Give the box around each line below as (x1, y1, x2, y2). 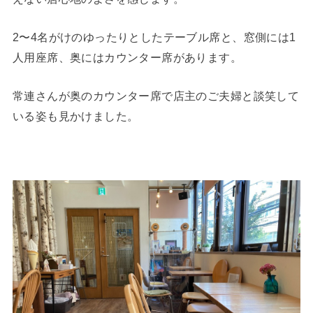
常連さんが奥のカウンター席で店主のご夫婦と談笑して (12, 89, 300, 103)
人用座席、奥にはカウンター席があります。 (12, 50, 242, 64)
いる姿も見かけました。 (12, 110, 139, 123)
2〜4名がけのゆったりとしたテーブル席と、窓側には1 (12, 30, 296, 43)
